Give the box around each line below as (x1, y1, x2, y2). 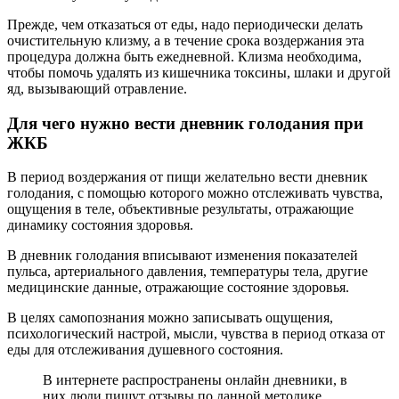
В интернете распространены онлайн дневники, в (43, 372, 347, 388)
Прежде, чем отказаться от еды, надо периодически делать (7, 16, 362, 32)
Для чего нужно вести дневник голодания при (7, 113, 363, 133)
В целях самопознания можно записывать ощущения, (7, 310, 333, 326)
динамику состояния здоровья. (7, 217, 193, 233)
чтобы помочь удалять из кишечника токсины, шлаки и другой (7, 64, 391, 80)
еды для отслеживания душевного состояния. (7, 342, 283, 358)
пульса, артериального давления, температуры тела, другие (7, 264, 368, 280)
